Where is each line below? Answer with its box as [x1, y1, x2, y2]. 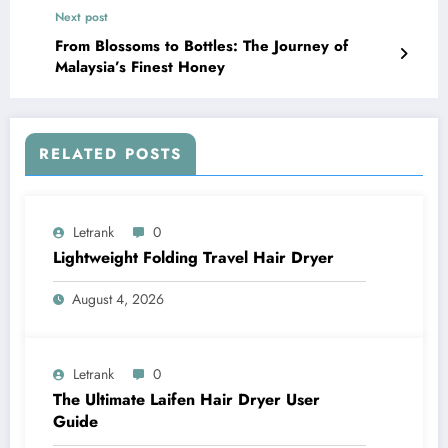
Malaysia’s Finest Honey [55, 55, 225, 78]
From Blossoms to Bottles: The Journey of [55, 34, 348, 57]
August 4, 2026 [72, 288, 164, 309]
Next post [55, 7, 108, 26]
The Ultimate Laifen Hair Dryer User [53, 387, 320, 411]
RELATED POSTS [39, 142, 182, 165]
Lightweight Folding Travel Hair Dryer [53, 245, 334, 269]
